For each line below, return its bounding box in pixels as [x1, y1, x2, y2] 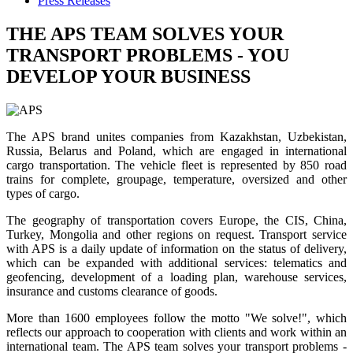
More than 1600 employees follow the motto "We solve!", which [6, 310, 347, 325]
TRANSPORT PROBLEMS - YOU [6, 44, 289, 65]
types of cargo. [6, 186, 80, 200]
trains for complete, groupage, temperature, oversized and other [6, 172, 347, 186]
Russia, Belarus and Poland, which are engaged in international [6, 143, 347, 158]
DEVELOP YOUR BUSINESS [6, 65, 251, 87]
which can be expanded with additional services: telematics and [6, 255, 347, 269]
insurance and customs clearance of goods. [6, 284, 217, 298]
